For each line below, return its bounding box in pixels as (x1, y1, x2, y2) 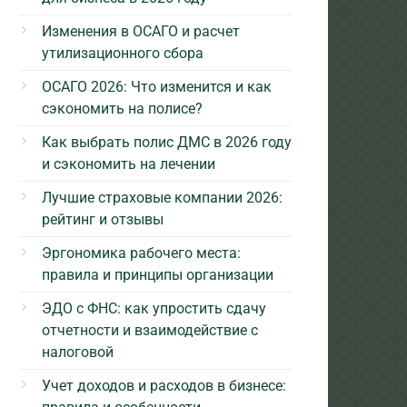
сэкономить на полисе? (42, 99, 203, 117)
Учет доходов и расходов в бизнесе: (42, 376, 286, 394)
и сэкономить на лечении (42, 154, 215, 173)
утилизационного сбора (42, 44, 203, 62)
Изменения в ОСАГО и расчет (42, 22, 240, 40)
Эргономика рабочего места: (42, 243, 241, 262)
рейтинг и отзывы (42, 210, 164, 228)
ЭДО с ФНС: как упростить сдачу (42, 299, 266, 317)
